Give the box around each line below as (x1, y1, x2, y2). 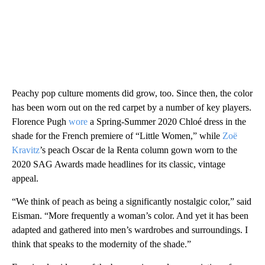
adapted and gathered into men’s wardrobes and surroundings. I (12, 225, 248, 235)
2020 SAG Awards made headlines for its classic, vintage (12, 159, 225, 170)
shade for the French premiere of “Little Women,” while (12, 131, 222, 141)
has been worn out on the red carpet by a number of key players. (12, 102, 251, 113)
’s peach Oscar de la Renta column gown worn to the (40, 145, 237, 156)
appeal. (12, 173, 38, 184)
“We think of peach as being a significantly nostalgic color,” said (12, 196, 251, 207)
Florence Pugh (12, 117, 69, 127)
